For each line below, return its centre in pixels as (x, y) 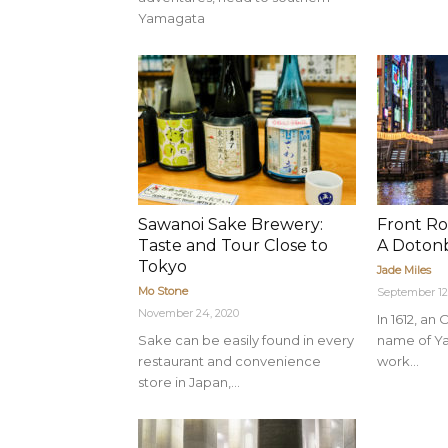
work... (398, 361)
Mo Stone (163, 291)
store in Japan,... (189, 382)
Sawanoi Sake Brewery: (230, 224)
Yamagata (171, 18)
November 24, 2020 (188, 313)
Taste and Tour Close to (233, 245)
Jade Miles (404, 270)
